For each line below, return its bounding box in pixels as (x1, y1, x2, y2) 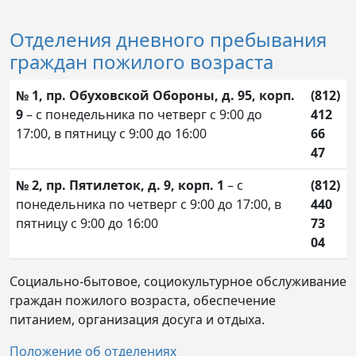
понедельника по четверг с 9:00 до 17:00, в (16, 195, 281, 213)
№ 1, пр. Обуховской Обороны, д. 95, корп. (16, 86, 295, 104)
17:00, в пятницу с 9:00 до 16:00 (16, 124, 207, 142)
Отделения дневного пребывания (10, 25, 327, 52)
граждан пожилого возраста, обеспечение (10, 291, 276, 309)
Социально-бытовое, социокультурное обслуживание (10, 272, 346, 290)
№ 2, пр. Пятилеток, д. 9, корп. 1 (16, 176, 224, 194)
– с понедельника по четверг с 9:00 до (23, 105, 262, 123)
